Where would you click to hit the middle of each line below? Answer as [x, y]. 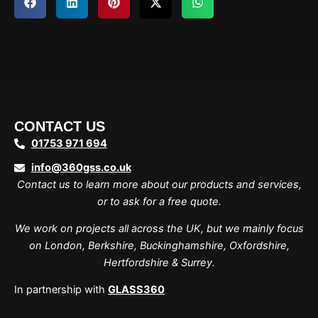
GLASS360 [136, 290]
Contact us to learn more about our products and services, [159, 185]
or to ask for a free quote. [159, 202]
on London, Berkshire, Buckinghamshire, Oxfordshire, [159, 246]
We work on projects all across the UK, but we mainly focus [159, 229]
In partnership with [61, 290]
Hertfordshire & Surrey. [159, 263]
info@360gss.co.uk [81, 168]
